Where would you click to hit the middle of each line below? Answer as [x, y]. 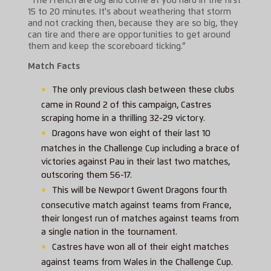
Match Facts [54, 67]
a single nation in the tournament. [109, 232]
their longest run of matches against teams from [140, 219]
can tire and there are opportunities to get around [129, 35]
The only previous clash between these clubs [143, 90]
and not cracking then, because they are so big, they [133, 23]
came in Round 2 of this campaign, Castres [126, 105]
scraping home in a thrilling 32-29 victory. [123, 118]
